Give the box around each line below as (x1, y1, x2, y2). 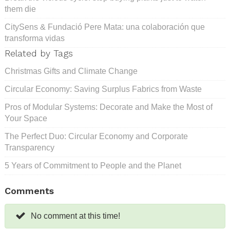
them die (5, 5, 36, 14)
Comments (5, 185, 54, 197)
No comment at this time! (31, 212, 120, 221)
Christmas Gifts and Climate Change (5, 67, 138, 76)
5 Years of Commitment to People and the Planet (5, 161, 181, 170)
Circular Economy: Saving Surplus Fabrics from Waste (5, 85, 202, 94)
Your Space (5, 114, 47, 123)
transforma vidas (5, 34, 65, 43)
